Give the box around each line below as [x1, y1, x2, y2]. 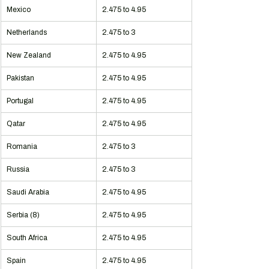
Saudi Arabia [7, 188, 49, 196]
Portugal [7, 97, 34, 105]
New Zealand [7, 51, 51, 59]
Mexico [7, 5, 31, 14]
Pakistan [7, 74, 34, 82]
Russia [7, 165, 29, 174]
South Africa [7, 234, 47, 242]
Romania [7, 142, 37, 151]
